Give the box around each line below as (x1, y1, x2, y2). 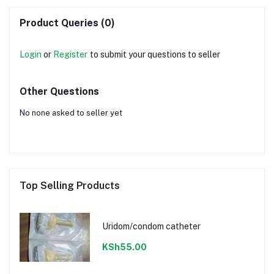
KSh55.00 (102, 242, 147, 252)
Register (53, 50, 87, 60)
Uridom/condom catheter (102, 221, 201, 231)
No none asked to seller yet (20, 108, 122, 118)
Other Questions (20, 86, 99, 98)
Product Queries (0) (20, 17, 115, 29)
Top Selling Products (20, 180, 120, 192)
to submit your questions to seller (90, 50, 220, 60)
